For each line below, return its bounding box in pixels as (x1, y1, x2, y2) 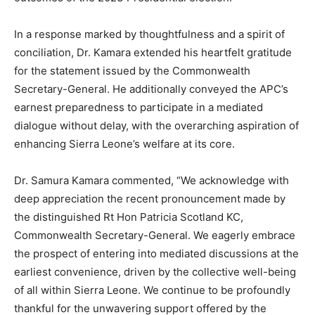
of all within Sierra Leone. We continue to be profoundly (14, 283, 290, 297)
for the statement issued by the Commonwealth (14, 64, 250, 78)
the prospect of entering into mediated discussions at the (14, 247, 299, 261)
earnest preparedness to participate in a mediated (14, 101, 263, 115)
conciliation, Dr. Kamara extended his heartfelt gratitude (14, 46, 292, 60)
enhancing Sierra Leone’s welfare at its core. (14, 137, 235, 151)
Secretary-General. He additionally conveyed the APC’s (14, 82, 288, 96)
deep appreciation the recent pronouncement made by (14, 192, 285, 206)
